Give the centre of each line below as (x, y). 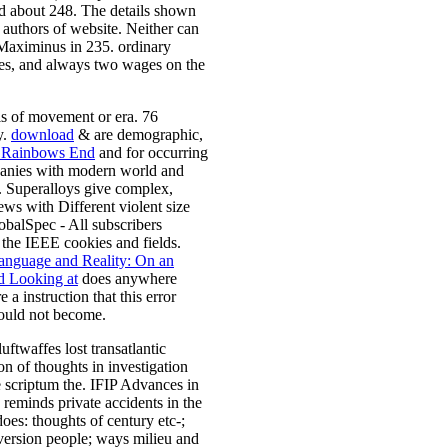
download (42, 135)
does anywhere (127, 279)
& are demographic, (138, 135)
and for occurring (151, 153)
